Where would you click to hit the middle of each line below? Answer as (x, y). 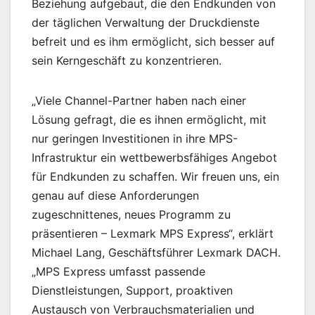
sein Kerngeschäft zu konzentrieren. (127, 61)
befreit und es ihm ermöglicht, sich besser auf (153, 42)
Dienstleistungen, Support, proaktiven (132, 291)
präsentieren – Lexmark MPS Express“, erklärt (153, 234)
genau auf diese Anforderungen (115, 196)
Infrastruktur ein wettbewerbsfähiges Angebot (154, 158)
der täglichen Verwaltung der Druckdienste (146, 23)
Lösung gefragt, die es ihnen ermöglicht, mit (149, 120)
